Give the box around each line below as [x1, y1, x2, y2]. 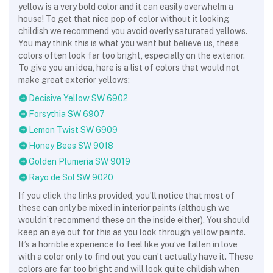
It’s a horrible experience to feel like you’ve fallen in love [18, 239, 238, 249]
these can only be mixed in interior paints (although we [18, 203, 230, 213]
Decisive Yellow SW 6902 [29, 93, 128, 103]
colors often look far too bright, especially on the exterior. [18, 51, 245, 60]
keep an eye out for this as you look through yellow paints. [18, 227, 246, 237]
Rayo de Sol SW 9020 [29, 172, 113, 182]
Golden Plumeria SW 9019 [29, 157, 130, 166]
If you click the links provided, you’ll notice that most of [18, 191, 235, 200]
